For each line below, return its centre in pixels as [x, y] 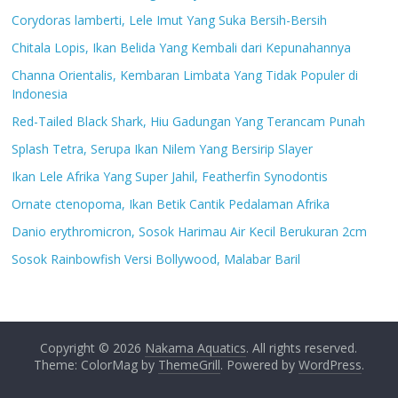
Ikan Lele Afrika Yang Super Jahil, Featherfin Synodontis [170, 176]
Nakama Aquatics [196, 347]
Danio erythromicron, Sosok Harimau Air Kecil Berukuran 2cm [190, 231]
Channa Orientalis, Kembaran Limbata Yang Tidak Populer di [185, 75]
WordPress [330, 364]
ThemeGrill [189, 364]
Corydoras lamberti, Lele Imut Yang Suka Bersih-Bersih [170, 20]
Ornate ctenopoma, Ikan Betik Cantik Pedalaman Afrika [171, 203]
